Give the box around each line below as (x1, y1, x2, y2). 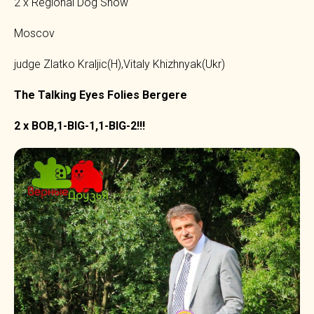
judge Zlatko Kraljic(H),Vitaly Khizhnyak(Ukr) (14, 57, 225, 71)
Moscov (14, 27, 55, 41)
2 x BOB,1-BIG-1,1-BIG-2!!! (14, 119, 145, 133)
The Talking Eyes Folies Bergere (14, 88, 187, 102)
